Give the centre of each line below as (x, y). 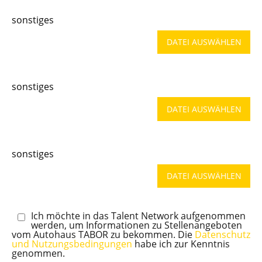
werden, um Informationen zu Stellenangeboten (137, 225)
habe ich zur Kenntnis (181, 244)
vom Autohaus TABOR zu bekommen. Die (103, 235)
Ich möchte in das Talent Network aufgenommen (138, 216)
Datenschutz (223, 235)
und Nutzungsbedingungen (72, 244)
